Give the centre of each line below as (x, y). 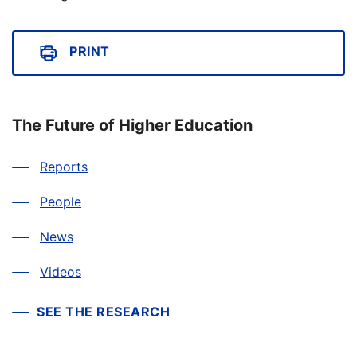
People (61, 202)
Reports (64, 167)
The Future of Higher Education (132, 125)
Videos (61, 272)
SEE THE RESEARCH (103, 312)
